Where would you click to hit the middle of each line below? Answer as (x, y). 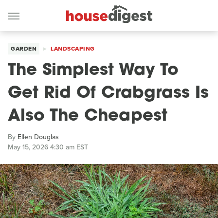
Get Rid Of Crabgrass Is (108, 94)
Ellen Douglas (38, 137)
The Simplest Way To (93, 71)
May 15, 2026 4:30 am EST (48, 147)
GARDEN (24, 49)
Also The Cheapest (88, 117)
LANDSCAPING (73, 49)
